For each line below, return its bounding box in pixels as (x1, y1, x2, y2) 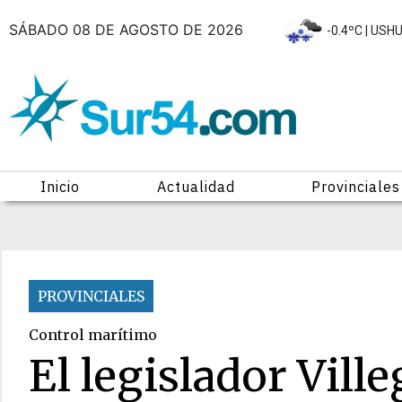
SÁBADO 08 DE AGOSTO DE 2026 (9, 20, 248, 39)
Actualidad (156, 178, 235, 196)
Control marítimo (29, 326, 157, 344)
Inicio (39, 178, 80, 196)
